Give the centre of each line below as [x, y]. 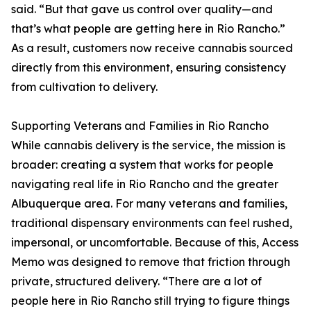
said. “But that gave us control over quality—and [142, 9]
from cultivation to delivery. [84, 87]
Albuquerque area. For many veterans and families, [149, 204]
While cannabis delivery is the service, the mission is [148, 145]
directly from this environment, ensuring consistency [149, 68]
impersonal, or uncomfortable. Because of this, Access [155, 243]
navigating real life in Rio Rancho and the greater [145, 184]
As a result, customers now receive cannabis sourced [152, 48]
